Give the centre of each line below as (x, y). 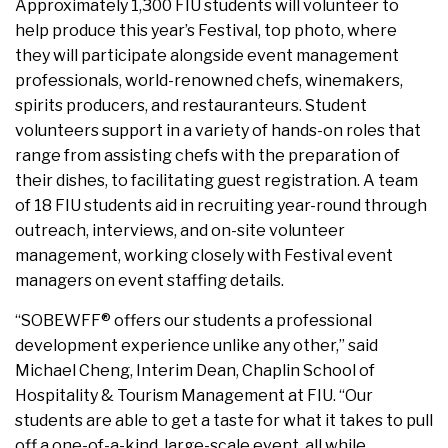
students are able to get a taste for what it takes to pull (224, 421)
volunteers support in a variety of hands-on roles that (218, 131)
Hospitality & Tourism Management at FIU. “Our (194, 396)
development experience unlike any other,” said (196, 346)
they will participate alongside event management (207, 56)
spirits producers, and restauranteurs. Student (191, 106)
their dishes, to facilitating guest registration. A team (216, 181)
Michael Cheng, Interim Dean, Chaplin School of (195, 371)
